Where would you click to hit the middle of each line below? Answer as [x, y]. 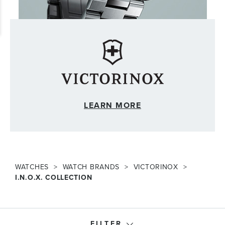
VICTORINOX [156, 167]
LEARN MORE [113, 105]
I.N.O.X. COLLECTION [54, 178]
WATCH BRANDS [91, 167]
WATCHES [32, 167]
